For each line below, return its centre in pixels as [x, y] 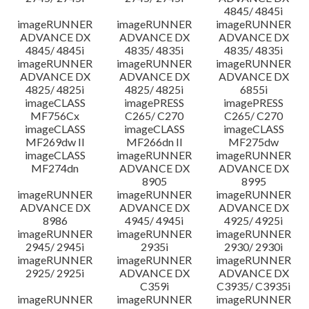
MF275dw [254, 142]
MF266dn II [154, 142]
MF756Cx [55, 116]
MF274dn [55, 168]
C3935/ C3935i [254, 286]
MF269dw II [55, 142]
